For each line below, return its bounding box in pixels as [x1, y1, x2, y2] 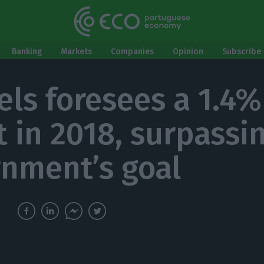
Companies [111, 47, 154, 57]
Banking [12, 47, 42, 57]
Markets [61, 47, 92, 57]
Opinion [173, 47, 203, 57]
